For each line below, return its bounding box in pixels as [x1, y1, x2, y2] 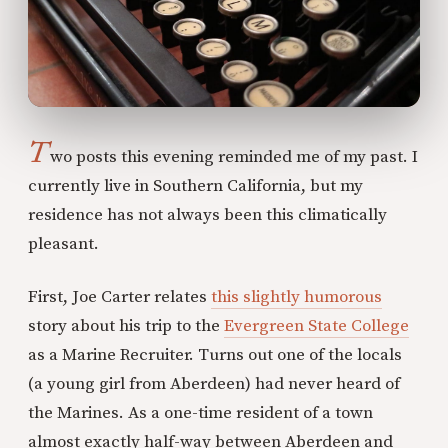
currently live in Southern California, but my [28, 175, 363, 198]
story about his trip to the [28, 315, 224, 338]
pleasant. [28, 233, 99, 256]
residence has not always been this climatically [28, 204, 387, 227]
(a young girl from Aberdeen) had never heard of [28, 373, 400, 396]
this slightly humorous [211, 286, 382, 309]
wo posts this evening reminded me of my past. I [50, 146, 419, 169]
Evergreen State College [224, 315, 409, 338]
